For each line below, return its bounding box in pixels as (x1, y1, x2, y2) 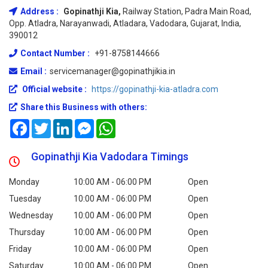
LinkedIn (72, 119, 103, 129)
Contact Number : (20, 48, 92, 58)
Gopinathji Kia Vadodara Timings (31, 150, 189, 163)
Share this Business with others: (20, 102, 147, 112)
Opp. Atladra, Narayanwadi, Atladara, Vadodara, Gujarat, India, (9, 19, 241, 28)
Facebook (29, 119, 66, 129)
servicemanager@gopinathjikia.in (50, 66, 175, 76)
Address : (20, 7, 59, 16)
